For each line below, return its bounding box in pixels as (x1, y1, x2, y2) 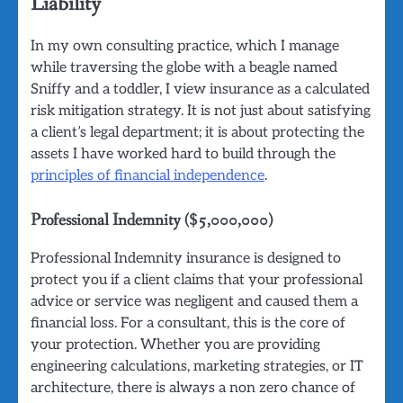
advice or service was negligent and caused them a (31, 291, 358, 310)
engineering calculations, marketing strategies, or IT (31, 356, 363, 375)
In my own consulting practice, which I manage (31, 36, 339, 55)
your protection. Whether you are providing (31, 335, 320, 354)
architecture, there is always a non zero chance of (31, 378, 355, 397)
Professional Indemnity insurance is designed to (31, 248, 341, 267)
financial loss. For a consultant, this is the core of (31, 313, 345, 332)
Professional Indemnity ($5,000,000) (31, 209, 273, 231)
